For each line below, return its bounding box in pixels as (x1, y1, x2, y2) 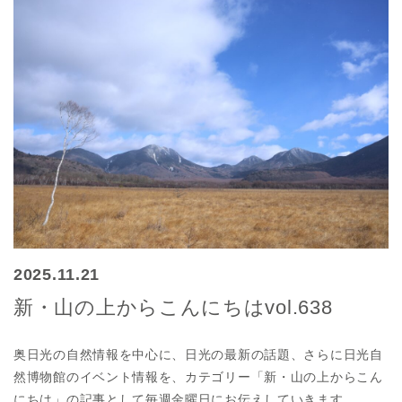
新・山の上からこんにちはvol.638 (13, 295, 333, 319)
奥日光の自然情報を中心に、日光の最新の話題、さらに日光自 (13, 346, 383, 362)
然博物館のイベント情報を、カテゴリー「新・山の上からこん (13, 369, 383, 384)
